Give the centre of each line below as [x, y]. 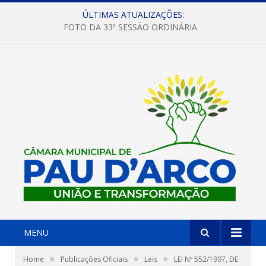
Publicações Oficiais [94, 259]
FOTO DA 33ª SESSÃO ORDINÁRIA [130, 27]
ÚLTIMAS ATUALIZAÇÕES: [133, 15]
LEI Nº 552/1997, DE [206, 259]
